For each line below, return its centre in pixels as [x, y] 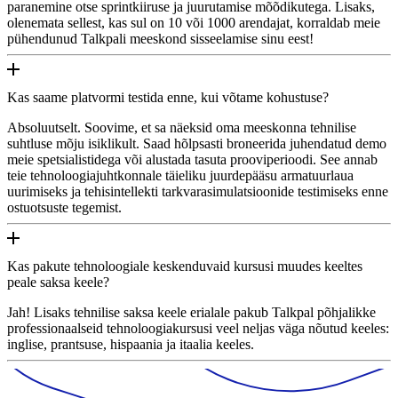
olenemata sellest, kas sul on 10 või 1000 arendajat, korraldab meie [194, 22]
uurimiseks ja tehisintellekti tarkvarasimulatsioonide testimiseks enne [198, 191]
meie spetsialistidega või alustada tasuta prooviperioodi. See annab [192, 159]
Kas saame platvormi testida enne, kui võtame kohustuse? [168, 97]
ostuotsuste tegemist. [64, 207]
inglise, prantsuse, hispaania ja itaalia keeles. [131, 344]
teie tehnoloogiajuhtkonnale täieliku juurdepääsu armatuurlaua [180, 175]
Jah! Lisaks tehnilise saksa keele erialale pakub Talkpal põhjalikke [191, 312]
